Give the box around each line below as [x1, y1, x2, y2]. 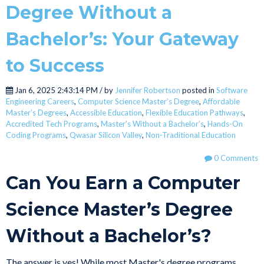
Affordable [203, 97, 240, 107]
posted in [180, 85, 216, 95]
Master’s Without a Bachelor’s [101, 119, 204, 129]
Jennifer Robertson [115, 85, 180, 95]
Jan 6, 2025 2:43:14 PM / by [13, 85, 115, 95]
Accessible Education [70, 108, 142, 118]
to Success [6, 55, 104, 77]
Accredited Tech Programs [6, 119, 97, 129]
